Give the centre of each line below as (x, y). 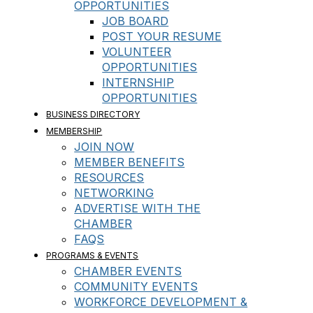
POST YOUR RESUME (162, 36)
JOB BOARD (136, 21)
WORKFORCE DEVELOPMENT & (161, 302)
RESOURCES (109, 177)
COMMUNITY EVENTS (136, 286)
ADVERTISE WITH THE (138, 208)
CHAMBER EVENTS (128, 271)
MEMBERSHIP (74, 131)
